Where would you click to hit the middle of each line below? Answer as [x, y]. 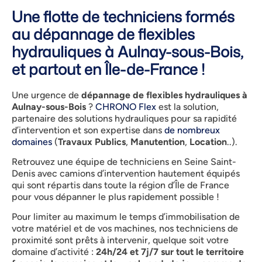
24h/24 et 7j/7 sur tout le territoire [170, 252]
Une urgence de [46, 95]
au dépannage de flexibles [103, 34]
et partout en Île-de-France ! [108, 69]
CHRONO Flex [126, 106]
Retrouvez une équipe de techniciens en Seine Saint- [124, 162]
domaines [32, 142]
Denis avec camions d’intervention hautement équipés [126, 174]
